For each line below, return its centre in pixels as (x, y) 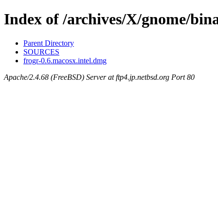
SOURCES (41, 52)
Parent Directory (49, 43)
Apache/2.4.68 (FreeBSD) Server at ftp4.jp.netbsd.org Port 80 (99, 77)
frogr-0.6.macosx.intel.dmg (65, 60)
